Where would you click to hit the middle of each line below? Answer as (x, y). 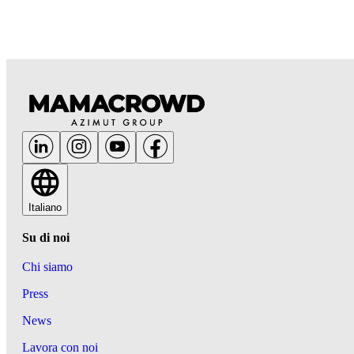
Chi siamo (47, 267)
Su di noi (46, 237)
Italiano (45, 207)
